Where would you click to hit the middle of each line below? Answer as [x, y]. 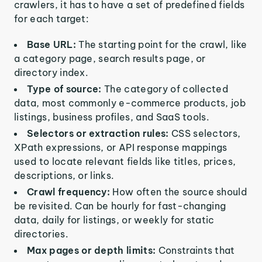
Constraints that [196, 250]
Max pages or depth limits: [93, 250]
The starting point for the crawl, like [163, 44]
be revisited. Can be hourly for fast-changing [120, 206]
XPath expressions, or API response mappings [121, 147]
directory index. [51, 73]
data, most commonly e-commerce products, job [130, 103]
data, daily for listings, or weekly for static [114, 220]
